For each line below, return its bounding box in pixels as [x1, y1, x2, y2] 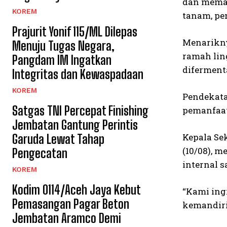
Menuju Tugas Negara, [12, 39, 115, 53]
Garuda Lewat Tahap [12, 132, 104, 146]
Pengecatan [12, 146, 67, 161]
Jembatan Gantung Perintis [12, 118, 138, 132]
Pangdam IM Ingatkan [12, 53, 111, 67]
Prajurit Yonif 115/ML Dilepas [12, 24, 137, 39]
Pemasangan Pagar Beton [12, 197, 129, 211]
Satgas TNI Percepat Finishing [12, 103, 148, 118]
